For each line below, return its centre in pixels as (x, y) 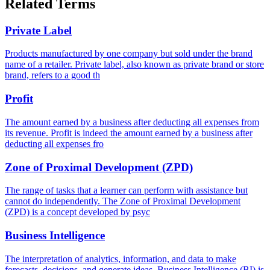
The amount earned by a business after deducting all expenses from (132, 122)
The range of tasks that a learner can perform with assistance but (126, 190)
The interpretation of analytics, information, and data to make (121, 259)
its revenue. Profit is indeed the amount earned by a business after (129, 133)
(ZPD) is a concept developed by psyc (77, 212)
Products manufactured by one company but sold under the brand (129, 54)
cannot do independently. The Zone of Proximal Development (123, 201)
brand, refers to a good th (52, 75)
